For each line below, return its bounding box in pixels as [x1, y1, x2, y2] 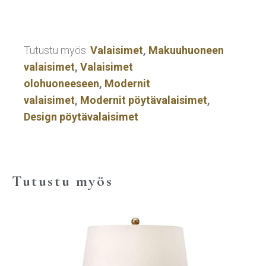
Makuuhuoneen [148, 44, 224, 56]
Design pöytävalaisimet [24, 110, 138, 123]
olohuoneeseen [24, 77, 99, 90]
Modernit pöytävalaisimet [80, 94, 207, 106]
